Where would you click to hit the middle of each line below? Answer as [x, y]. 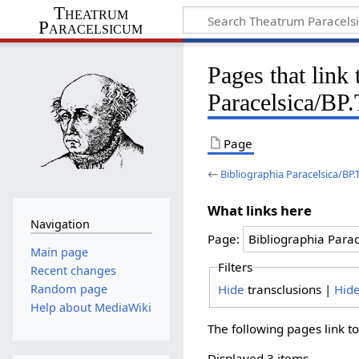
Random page [69, 289]
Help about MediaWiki [91, 308]
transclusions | [289, 289]
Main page [59, 252]
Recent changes [73, 270]
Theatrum [91, 13]
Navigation [60, 224]
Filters [235, 267]
